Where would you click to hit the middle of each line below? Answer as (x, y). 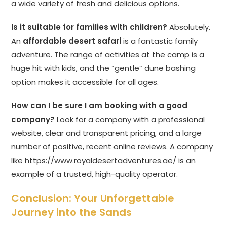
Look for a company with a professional (130, 120)
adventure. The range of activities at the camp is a (108, 55)
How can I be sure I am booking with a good (100, 106)
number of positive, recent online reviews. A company (112, 147)
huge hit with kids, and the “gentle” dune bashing (104, 68)
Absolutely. (189, 27)
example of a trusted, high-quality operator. (95, 174)
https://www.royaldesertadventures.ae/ (101, 161)
